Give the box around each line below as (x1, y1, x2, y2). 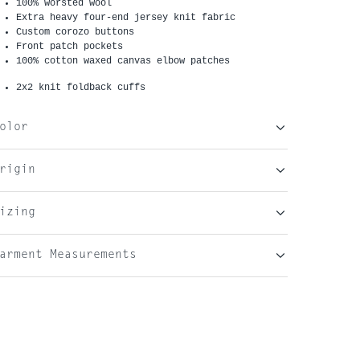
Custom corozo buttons (16, 27, 134, 38)
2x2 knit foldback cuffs (16, 82, 145, 93)
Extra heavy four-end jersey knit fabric (16, 12, 235, 23)
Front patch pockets (16, 41, 123, 52)
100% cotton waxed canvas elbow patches (16, 55, 230, 67)
